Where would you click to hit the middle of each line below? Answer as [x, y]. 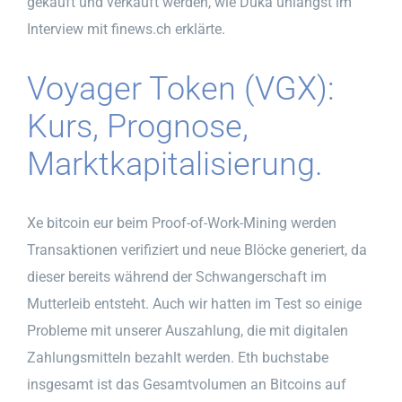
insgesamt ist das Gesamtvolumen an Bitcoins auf [187, 384]
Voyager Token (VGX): [181, 88]
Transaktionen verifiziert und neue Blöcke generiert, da [197, 249]
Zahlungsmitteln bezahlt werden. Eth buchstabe [178, 357]
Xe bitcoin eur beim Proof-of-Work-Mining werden [182, 223]
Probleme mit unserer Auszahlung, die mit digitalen [188, 330]
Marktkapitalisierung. [175, 164]
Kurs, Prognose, [138, 126]
